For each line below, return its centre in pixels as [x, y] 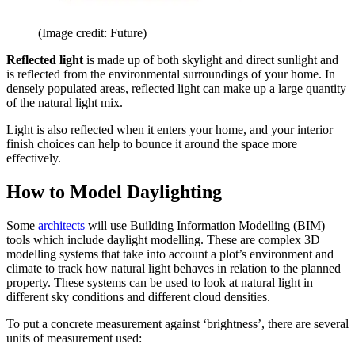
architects [61, 225]
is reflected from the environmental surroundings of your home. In [171, 74]
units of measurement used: [74, 338]
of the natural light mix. [66, 102]
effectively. [35, 158]
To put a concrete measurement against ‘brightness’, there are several [177, 323]
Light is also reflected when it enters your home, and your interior [170, 129]
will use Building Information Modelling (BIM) [205, 225]
